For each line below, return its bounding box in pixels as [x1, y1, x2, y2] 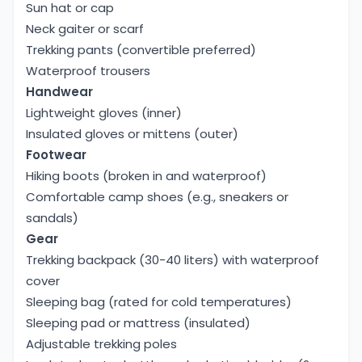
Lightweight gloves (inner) [26, 104, 182, 122]
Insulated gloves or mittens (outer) [26, 125, 238, 143]
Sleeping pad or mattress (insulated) [26, 314, 250, 332]
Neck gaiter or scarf [26, 20, 144, 38]
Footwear [26, 146, 86, 164]
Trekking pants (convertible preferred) [26, 41, 256, 59]
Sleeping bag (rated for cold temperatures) [26, 293, 292, 311]
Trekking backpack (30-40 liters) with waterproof [26, 251, 319, 269]
